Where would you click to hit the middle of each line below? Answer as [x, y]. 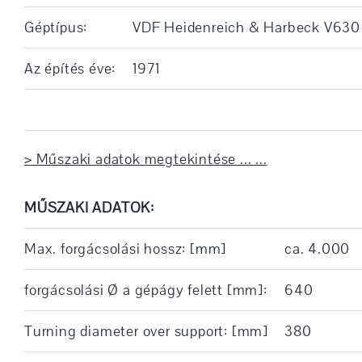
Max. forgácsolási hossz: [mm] [125, 248]
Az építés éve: [70, 68]
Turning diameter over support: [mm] [146, 331]
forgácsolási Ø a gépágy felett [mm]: [145, 290]
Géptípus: [56, 27]
